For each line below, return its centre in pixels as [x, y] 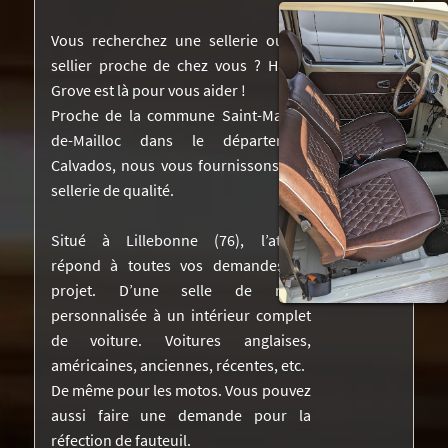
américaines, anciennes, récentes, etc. [177, 365]
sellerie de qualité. [112, 189]
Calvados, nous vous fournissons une [180, 164]
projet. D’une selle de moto [180, 290]
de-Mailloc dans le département [180, 139]
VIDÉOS [44, 115]
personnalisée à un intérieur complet [180, 315]
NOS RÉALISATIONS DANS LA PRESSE [160, 22]
